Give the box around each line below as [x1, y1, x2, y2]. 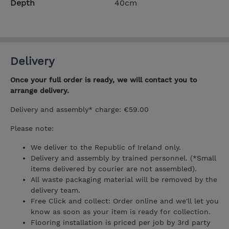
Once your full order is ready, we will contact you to [10, 76, 197, 84]
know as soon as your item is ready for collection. [31, 208, 211, 216]
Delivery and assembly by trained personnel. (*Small [31, 154, 216, 163]
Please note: [10, 124, 54, 133]
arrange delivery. [10, 86, 69, 95]
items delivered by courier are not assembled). [31, 165, 197, 173]
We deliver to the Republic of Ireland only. [31, 143, 181, 152]
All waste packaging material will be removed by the [31, 175, 217, 184]
